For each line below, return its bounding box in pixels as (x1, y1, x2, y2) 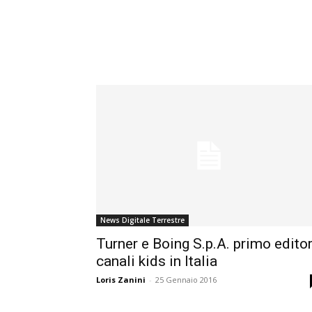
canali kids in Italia (96, 253, 217, 270)
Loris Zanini (96, 274, 146, 286)
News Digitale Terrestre (100, 215, 185, 226)
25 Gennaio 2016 (155, 274, 217, 286)
